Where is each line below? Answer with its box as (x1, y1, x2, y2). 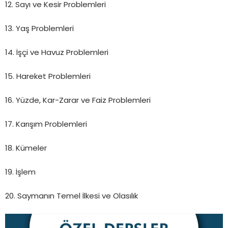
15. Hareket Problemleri (5, 73, 91, 81)
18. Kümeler (5, 145, 47, 153)
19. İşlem (5, 169, 36, 177)
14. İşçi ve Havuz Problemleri (5, 49, 108, 58)
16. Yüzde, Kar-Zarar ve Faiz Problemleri (5, 97, 151, 105)
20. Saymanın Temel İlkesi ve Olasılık (5, 193, 138, 201)
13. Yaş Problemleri (5, 25, 74, 34)
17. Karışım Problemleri (5, 121, 87, 129)
